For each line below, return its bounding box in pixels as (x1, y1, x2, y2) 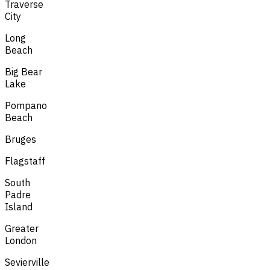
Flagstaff (5, 154, 45, 167)
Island (5, 200, 33, 213)
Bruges (5, 133, 36, 145)
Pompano (5, 99, 47, 111)
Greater (5, 222, 39, 234)
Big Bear (5, 65, 42, 78)
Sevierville (5, 256, 49, 268)
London (5, 234, 37, 246)
